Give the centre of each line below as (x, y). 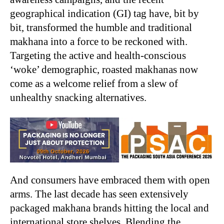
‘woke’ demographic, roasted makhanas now (104, 69)
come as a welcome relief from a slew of (94, 83)
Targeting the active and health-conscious (98, 55)
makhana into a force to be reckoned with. (99, 41)
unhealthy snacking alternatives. (79, 97)
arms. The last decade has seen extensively (99, 194)
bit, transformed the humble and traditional (101, 27)
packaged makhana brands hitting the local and (109, 208)
